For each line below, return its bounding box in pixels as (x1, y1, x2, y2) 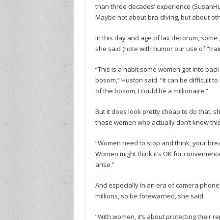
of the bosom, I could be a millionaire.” (95, 86, 208, 95)
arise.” (95, 160, 114, 169)
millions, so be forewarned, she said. (95, 191, 205, 200)
